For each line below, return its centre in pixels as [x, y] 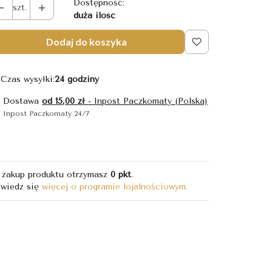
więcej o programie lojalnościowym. [115, 186]
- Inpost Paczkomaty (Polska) [148, 101]
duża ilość [95, 15]
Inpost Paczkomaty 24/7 [46, 113]
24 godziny [77, 79]
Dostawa [23, 101]
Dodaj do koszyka [87, 41]
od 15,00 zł [65, 101]
